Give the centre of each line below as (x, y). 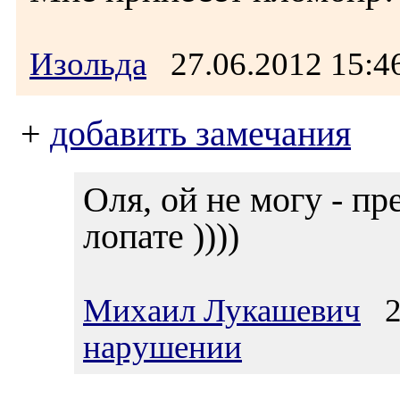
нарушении (162, 347)
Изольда (88, 64)
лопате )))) (161, 236)
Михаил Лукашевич (222, 310)
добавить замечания (200, 134)
